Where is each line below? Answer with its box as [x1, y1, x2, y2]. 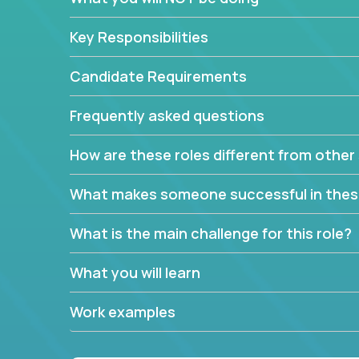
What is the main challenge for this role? [70, 224, 352, 243]
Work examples [70, 302, 175, 321]
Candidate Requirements [70, 67, 247, 86]
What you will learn [70, 263, 200, 282]
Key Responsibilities [70, 27, 208, 46]
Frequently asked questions [70, 106, 264, 125]
